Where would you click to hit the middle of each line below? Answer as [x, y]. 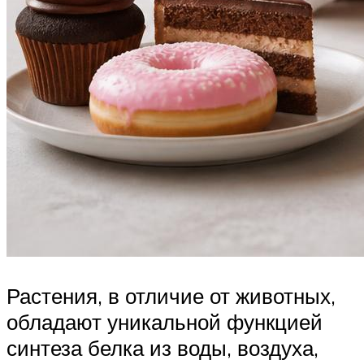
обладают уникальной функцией [165, 322]
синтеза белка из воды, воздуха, [162, 348]
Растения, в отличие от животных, [171, 296]
